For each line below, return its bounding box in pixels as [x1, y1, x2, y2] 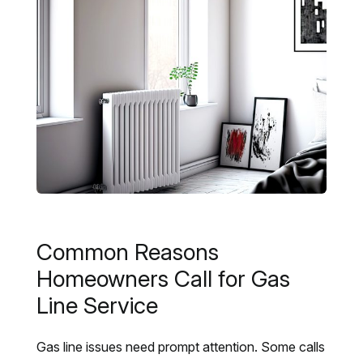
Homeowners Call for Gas [36, 265, 290, 293]
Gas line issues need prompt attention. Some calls [36, 339, 325, 356]
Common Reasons [36, 238, 219, 267]
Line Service [36, 292, 158, 320]
